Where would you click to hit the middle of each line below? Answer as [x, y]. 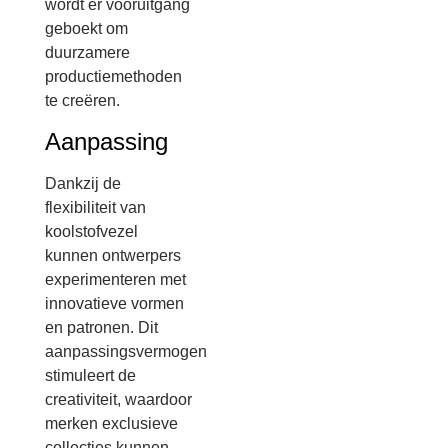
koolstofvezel [91, 231]
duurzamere [87, 53]
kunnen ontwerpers [113, 255]
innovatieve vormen [114, 303]
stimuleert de [90, 375]
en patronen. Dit [101, 327]
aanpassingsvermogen [126, 351]
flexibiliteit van [95, 207]
